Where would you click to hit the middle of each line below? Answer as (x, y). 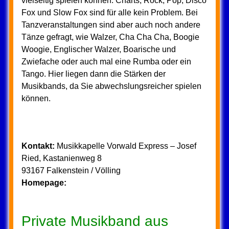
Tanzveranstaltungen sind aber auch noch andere (111, 25)
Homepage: (44, 183)
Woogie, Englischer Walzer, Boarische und (98, 49)
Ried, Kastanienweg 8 (61, 158)
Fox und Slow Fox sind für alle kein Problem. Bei (109, 13)
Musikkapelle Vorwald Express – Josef (125, 146)
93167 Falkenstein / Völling (71, 170)
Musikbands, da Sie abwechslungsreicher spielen (111, 86)
